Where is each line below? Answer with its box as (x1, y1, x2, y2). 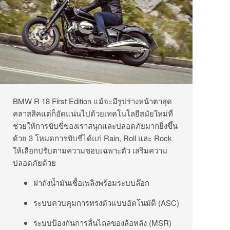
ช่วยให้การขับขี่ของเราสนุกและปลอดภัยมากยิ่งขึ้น (13, 120, 178, 131)
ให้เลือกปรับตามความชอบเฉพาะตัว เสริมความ (13, 144, 167, 156)
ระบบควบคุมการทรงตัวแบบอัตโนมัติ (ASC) (33, 197, 179, 208)
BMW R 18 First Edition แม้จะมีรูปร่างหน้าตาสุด (13, 95, 172, 106)
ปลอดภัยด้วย (13, 157, 56, 168)
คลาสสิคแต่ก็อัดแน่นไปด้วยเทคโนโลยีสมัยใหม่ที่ (13, 107, 173, 119)
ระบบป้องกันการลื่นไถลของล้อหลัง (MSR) (33, 217, 171, 228)
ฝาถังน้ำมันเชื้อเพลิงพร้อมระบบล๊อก (33, 177, 149, 188)
